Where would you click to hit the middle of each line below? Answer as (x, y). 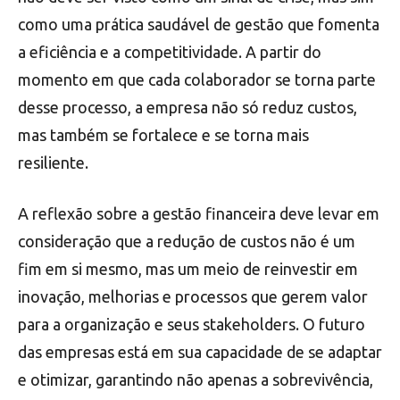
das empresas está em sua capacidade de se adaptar (200, 351)
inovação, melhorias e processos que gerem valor (193, 296)
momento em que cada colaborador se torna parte (197, 79)
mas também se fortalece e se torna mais (163, 134)
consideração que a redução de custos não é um (187, 241)
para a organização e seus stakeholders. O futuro (192, 324)
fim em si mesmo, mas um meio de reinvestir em (188, 268)
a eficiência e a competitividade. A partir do (170, 51)
